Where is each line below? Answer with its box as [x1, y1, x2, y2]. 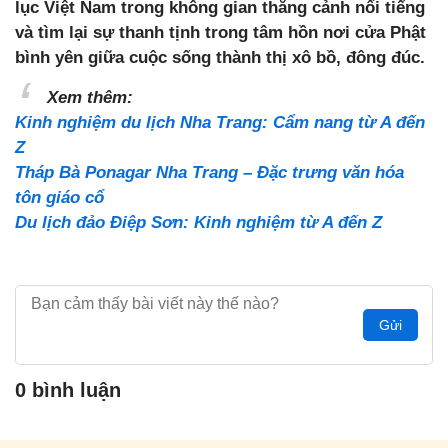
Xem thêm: [47, 87, 138, 107]
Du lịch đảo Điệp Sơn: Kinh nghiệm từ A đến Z [15, 212, 382, 232]
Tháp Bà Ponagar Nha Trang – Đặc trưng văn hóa [15, 162, 404, 182]
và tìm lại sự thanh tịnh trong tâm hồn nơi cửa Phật [15, 22, 426, 42]
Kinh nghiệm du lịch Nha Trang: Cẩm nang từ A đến [15, 112, 425, 132]
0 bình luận [15, 378, 121, 401]
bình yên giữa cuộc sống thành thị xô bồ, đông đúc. [15, 47, 425, 67]
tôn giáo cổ [15, 187, 104, 207]
